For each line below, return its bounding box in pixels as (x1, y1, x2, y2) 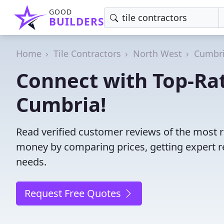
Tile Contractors (53, 47, 121, 59)
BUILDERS (49, 14, 104, 28)
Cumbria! (16, 90, 106, 118)
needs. (16, 155, 46, 168)
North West (133, 47, 182, 59)
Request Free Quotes (24, 186, 123, 200)
